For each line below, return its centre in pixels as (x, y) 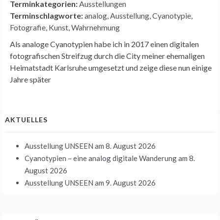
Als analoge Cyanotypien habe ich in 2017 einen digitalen (104, 44)
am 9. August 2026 (124, 182)
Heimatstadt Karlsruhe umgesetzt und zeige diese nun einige (111, 67)
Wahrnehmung (96, 27)
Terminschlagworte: (46, 15)
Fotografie (28, 27)
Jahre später (30, 79)
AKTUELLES (26, 119)
